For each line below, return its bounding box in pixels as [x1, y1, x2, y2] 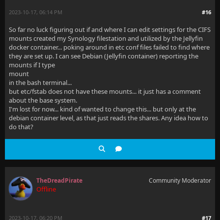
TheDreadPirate [36, 176, 82, 185]
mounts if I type [9, 60, 55, 69]
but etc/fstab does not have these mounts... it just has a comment [9, 87, 201, 96]
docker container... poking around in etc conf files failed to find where [9, 43, 210, 52]
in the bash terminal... [9, 78, 72, 87]
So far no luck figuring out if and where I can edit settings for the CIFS [9, 25, 211, 34]
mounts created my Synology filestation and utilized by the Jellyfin [9, 34, 203, 43]
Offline [36, 185, 56, 193]
